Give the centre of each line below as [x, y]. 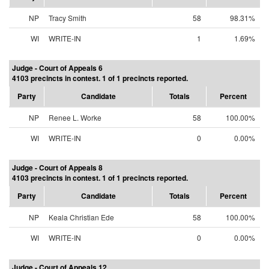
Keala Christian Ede [81, 217]
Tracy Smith [68, 18]
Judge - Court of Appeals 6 [57, 68]
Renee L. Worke [75, 117]
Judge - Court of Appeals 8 [57, 168]
